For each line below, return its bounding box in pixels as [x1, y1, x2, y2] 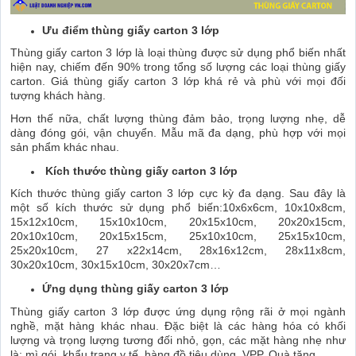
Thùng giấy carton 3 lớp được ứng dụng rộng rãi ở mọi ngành [10, 304, 346, 318]
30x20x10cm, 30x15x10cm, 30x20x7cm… [10, 258, 221, 272]
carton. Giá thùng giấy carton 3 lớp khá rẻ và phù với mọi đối [10, 75, 346, 88]
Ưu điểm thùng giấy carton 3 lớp [42, 23, 219, 37]
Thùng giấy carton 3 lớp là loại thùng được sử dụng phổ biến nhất [10, 46, 346, 60]
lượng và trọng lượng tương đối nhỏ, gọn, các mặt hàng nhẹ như [10, 333, 346, 346]
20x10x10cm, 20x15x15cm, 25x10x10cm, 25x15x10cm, [10, 230, 346, 243]
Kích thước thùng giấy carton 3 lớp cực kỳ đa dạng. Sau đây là [10, 187, 346, 200]
